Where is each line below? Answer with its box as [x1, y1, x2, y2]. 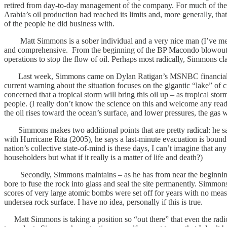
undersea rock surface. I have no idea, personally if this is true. [4, 197, 203, 206]
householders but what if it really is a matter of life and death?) [4, 153, 203, 162]
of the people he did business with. [4, 19, 117, 28]
